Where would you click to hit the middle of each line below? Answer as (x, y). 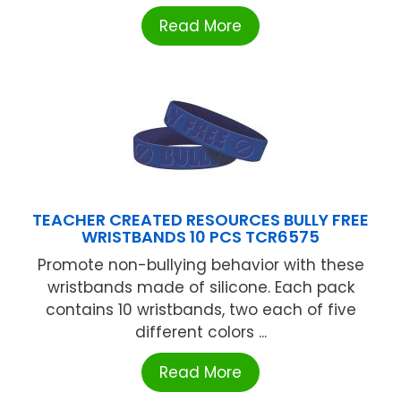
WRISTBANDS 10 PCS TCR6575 (200, 236)
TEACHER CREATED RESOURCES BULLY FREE (200, 219)
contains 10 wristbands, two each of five (200, 309)
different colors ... (200, 332)
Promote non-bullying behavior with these (200, 264)
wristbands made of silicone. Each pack (200, 287)
